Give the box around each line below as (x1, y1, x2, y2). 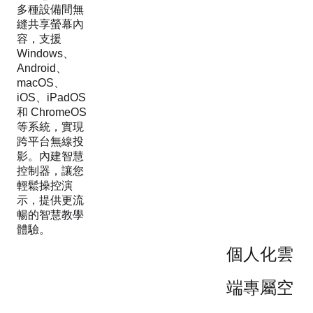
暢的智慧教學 (17, 208, 84, 221)
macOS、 (17, 76, 65, 89)
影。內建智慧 (17, 150, 84, 162)
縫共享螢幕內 (17, 17, 84, 30)
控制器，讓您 (17, 164, 84, 177)
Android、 (17, 61, 67, 74)
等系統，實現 (17, 120, 84, 133)
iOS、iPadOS (17, 91, 86, 103)
